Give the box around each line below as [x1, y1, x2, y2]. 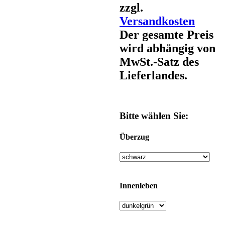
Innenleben [120, 181, 158, 190]
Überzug [120, 132, 149, 141]
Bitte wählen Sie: [120, 110, 188, 122]
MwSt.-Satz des [120, 55, 199, 68]
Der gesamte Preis [120, 28, 213, 41]
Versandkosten [120, 14, 195, 28]
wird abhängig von [120, 41, 215, 55]
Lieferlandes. [120, 68, 187, 82]
